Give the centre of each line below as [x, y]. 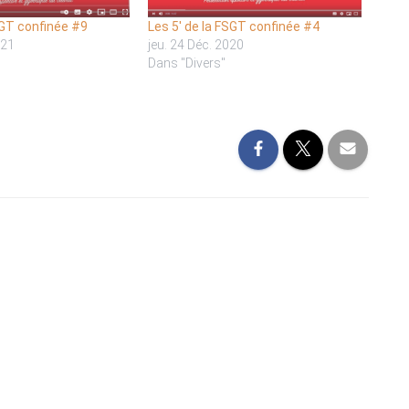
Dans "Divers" [187, 63]
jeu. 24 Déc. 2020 [196, 44]
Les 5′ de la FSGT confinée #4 [234, 26]
